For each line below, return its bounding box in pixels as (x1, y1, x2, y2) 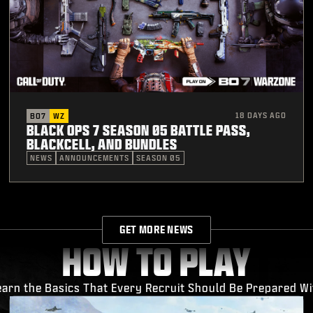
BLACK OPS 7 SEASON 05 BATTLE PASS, (27, 122, 251, 138)
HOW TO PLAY (62, 241, 251, 282)
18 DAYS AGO (235, 110, 286, 119)
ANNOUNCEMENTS (59, 153, 130, 162)
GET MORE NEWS (119, 224, 194, 235)
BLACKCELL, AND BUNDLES (27, 136, 178, 152)
